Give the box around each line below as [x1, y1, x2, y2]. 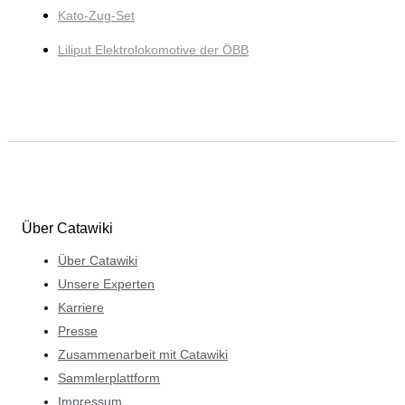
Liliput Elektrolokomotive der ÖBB [58, 42, 249, 58]
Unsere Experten [58, 276, 155, 291]
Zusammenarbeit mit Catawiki [58, 346, 228, 362]
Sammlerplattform [58, 370, 160, 385]
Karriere [58, 299, 104, 315]
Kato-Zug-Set [58, 8, 135, 24]
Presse [58, 323, 98, 338]
